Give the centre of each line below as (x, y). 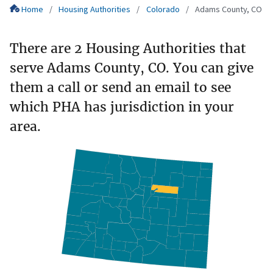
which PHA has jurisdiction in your (122, 107)
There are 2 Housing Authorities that (128, 48)
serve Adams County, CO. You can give (132, 68)
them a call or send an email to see (120, 87)
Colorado (163, 9)
